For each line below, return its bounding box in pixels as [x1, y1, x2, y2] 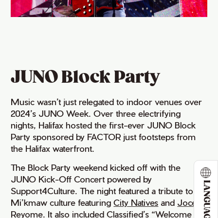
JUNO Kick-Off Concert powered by [11, 174, 152, 184]
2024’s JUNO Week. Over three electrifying [11, 108, 181, 119]
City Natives [113, 197, 159, 208]
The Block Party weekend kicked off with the [11, 162, 181, 173]
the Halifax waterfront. [11, 143, 95, 154]
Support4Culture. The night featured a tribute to [11, 185, 194, 196]
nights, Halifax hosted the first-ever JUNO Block [11, 120, 196, 130]
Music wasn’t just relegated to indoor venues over [11, 96, 202, 107]
